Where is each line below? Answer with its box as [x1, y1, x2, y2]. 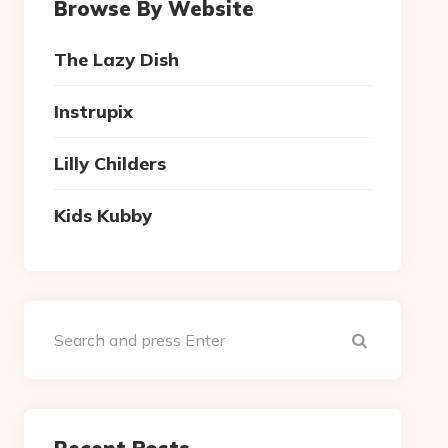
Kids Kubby [54, 203, 153, 227]
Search [369, 328, 427, 349]
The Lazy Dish [54, 47, 180, 71]
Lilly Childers [54, 151, 167, 175]
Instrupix [54, 99, 134, 123]
